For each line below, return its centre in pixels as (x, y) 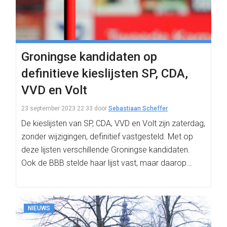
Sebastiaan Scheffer (138, 108)
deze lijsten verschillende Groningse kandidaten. (106, 150)
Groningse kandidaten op (89, 57)
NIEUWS (39, 208)
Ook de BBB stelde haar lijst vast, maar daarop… (106, 163)
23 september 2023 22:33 (57, 108)
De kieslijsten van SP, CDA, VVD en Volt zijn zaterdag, (113, 123)
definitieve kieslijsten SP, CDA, (105, 73)
